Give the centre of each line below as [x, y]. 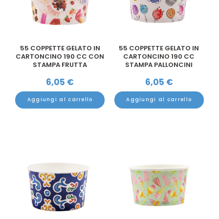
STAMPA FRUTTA [60, 65]
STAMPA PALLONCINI [159, 65]
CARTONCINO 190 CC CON [60, 57]
